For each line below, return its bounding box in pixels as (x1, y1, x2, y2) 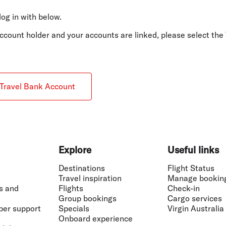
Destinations (59, 162, 105, 173)
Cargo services (167, 193, 222, 203)
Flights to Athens (38, 6, 101, 16)
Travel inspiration (59, 173, 122, 183)
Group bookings (59, 193, 117, 203)
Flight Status (167, 162, 214, 173)
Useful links (167, 143, 219, 156)
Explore (59, 143, 91, 156)
